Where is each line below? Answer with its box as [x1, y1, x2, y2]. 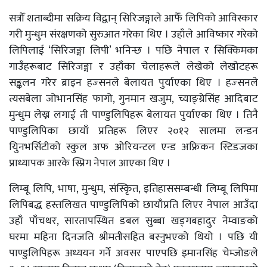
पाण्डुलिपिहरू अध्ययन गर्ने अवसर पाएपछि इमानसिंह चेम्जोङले [9, 244, 258, 262]
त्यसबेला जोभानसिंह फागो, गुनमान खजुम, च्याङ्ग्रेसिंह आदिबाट [9, 90, 258, 108]
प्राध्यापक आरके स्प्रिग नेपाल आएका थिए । [9, 154, 170, 172]
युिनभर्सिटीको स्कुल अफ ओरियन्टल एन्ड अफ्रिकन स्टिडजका [9, 138, 258, 156]
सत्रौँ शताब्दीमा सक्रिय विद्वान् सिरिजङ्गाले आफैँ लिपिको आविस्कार [9, 10, 258, 27]
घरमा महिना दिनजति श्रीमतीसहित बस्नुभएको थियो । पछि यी [9, 228, 258, 246]
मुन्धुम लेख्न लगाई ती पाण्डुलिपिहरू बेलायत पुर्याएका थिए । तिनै [9, 106, 258, 124]
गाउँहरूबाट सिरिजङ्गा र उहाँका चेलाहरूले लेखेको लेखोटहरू [9, 58, 258, 76]
